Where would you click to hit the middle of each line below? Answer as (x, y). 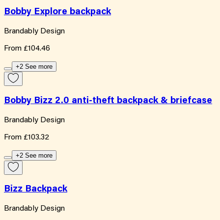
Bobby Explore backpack (57, 12)
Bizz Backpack (36, 190)
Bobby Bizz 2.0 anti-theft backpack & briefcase (108, 101)
